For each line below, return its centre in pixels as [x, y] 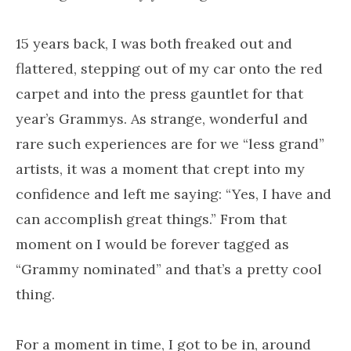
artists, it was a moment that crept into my [160, 169]
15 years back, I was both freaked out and [154, 43]
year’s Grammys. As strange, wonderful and [162, 119]
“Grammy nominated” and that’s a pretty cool [169, 269]
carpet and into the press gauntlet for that [159, 94]
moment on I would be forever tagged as [152, 244]
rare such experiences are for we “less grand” [170, 144]
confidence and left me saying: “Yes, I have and [174, 194]
